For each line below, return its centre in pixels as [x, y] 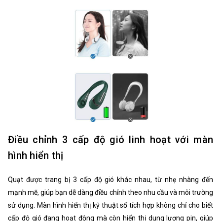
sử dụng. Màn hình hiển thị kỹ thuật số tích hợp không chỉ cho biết [110, 205]
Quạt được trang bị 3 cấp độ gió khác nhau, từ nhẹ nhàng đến [110, 179]
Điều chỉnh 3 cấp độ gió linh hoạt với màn [110, 139]
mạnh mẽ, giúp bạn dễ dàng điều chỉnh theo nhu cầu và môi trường [110, 192]
